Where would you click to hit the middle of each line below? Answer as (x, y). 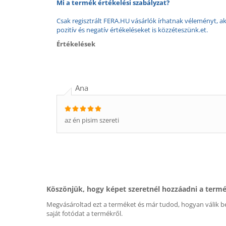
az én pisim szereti (92, 120)
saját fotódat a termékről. (84, 213)
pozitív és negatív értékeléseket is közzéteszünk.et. (132, 30)
